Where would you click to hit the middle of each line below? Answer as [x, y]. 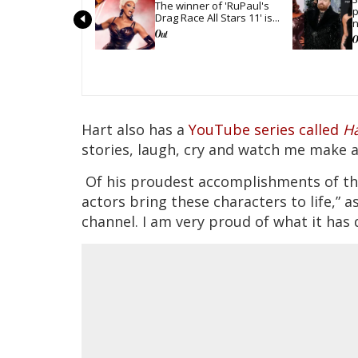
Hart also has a [135, 129]
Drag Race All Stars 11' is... [217, 17]
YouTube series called [266, 129]
